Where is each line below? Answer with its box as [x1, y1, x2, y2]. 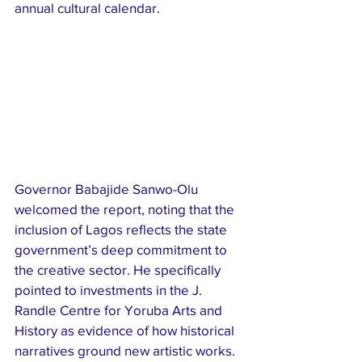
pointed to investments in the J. [15, 281, 205, 297]
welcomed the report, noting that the [15, 200, 238, 217]
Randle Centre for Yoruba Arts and [15, 301, 225, 318]
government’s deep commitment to [15, 241, 230, 257]
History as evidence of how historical [15, 322, 238, 338]
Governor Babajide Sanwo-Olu [15, 180, 201, 196]
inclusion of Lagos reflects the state [15, 221, 230, 237]
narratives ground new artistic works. [15, 342, 238, 358]
